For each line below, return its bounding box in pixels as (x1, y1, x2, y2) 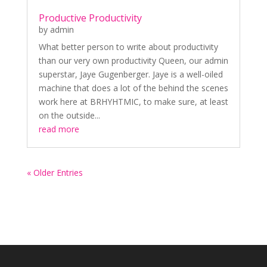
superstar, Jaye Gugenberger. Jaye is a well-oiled (38, 69, 223, 80)
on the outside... (38, 110, 100, 122)
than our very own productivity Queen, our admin (38, 55, 228, 67)
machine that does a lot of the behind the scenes (38, 82, 228, 94)
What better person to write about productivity (38, 41, 218, 53)
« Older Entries (26, 167, 83, 179)
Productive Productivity (38, 11, 142, 25)
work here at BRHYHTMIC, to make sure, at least (38, 96, 228, 108)
